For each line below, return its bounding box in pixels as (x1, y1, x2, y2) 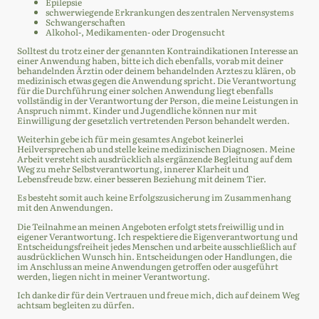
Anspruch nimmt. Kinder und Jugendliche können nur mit (17, 103, 257, 117)
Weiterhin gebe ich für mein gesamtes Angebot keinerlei (17, 132, 244, 146)
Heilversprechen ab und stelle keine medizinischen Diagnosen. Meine (17, 142, 295, 156)
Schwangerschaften (46, 15, 125, 28)
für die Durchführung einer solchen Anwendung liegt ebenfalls (17, 83, 273, 97)
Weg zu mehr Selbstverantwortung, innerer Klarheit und (17, 162, 249, 176)
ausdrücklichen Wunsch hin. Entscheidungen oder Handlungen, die (17, 249, 292, 263)
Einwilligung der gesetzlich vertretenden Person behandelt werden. (17, 113, 290, 127)
